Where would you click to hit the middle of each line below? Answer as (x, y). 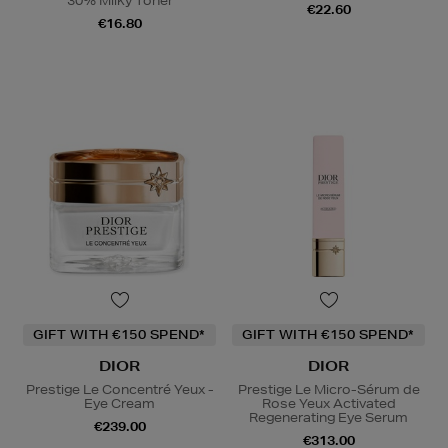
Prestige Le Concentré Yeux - (119, 389)
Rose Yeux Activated (328, 403)
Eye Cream (119, 403)
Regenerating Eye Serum (328, 417)
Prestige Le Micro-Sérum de (328, 389)
